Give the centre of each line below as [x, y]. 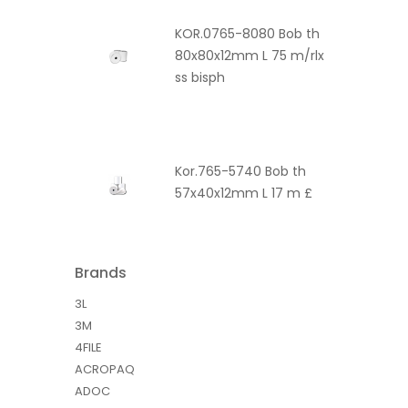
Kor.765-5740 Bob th [240, 172]
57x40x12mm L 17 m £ [244, 194]
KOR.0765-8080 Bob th [247, 33]
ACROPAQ [105, 369]
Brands [101, 272]
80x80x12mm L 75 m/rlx [250, 55]
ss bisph [200, 77]
